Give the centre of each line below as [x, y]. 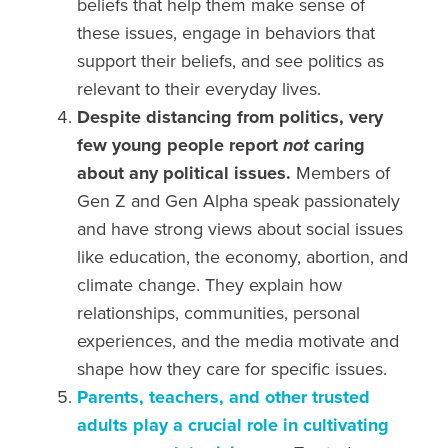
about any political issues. [187, 173]
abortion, [343, 257]
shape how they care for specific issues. [232, 369]
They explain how [274, 285]
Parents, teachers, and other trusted [224, 397]
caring [340, 145]
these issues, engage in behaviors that [226, 33]
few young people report [180, 145]
